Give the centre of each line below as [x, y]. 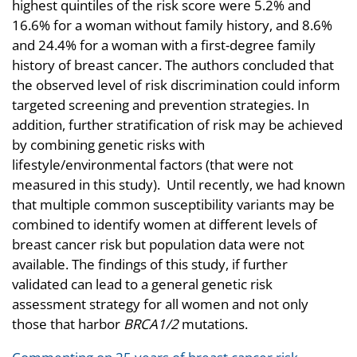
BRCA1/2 [151, 324]
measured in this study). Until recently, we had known [178, 185]
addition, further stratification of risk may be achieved [177, 125]
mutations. [213, 324]
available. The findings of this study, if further [150, 265]
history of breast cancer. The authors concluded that [173, 65]
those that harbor [68, 324]
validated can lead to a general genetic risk [142, 284]
